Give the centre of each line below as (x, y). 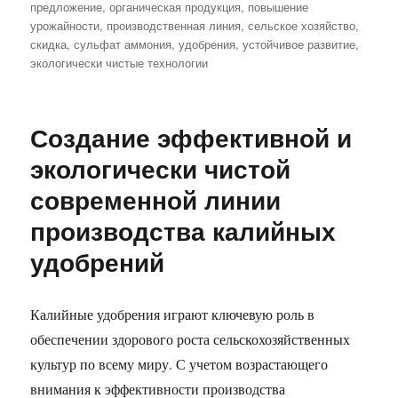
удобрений (98, 262)
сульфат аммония (123, 44)
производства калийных (183, 231)
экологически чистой (161, 168)
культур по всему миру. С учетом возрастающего (179, 364)
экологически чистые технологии (119, 63)
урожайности (65, 25)
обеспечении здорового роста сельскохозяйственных (191, 339)
